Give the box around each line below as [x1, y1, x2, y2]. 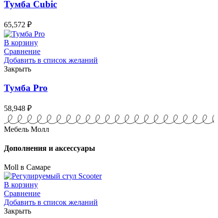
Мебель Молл [4, 125, 49, 133]
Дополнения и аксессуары [4, 144, 95, 152]
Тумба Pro [4, 82, 48, 93]
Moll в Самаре [4, 163, 51, 172]
